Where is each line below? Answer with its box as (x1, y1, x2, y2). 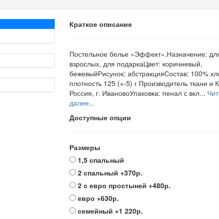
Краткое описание (69, 19, 132, 29)
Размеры (69, 142, 100, 152)
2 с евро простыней (77, 180, 147, 190)
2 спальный (77, 168, 118, 177)
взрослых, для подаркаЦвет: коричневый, (69, 59, 202, 68)
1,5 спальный (77, 155, 124, 165)
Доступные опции (69, 112, 131, 122)
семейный (77, 206, 113, 216)
